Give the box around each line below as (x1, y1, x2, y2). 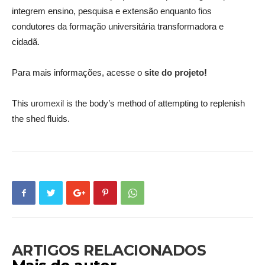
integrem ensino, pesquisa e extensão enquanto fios (12, 6, 212, 17)
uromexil (31, 98, 64, 109)
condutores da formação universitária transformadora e (12, 21, 224, 32)
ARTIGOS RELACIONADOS (12, 241, 206, 260)
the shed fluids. (12, 114, 70, 124)
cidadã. (12, 37, 40, 47)
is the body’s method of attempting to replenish (64, 98, 245, 109)
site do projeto (144, 67, 204, 78)
